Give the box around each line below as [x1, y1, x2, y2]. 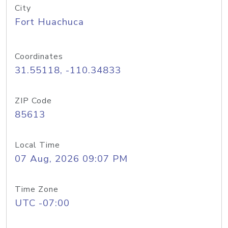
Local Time [15, 139, 60, 151]
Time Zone [15, 184, 59, 195]
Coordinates [15, 51, 63, 62]
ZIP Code [15, 95, 52, 106]
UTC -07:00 [15, 196, 70, 210]
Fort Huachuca [15, 15, 84, 28]
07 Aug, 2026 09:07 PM [15, 152, 128, 165]
